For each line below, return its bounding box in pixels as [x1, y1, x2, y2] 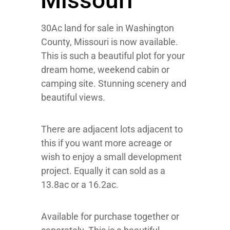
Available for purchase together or [41, 211, 179, 222]
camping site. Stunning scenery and [41, 78, 186, 89]
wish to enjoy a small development [41, 151, 182, 162]
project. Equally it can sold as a [41, 165, 165, 176]
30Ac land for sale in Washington [41, 23, 174, 33]
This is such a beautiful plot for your [41, 50, 185, 61]
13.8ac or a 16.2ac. [41, 179, 119, 190]
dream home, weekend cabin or [41, 64, 169, 75]
